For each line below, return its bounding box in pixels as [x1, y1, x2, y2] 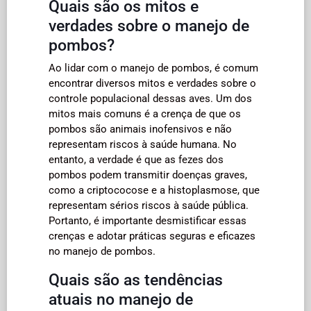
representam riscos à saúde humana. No [49, 137, 237, 151]
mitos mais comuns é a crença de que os [49, 107, 241, 120]
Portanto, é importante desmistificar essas [49, 214, 246, 227]
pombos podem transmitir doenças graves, [49, 168, 247, 181]
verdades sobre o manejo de [49, 15, 249, 35]
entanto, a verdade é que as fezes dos [49, 153, 224, 166]
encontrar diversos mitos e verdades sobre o [49, 76, 256, 90]
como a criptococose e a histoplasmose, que [49, 183, 260, 196]
